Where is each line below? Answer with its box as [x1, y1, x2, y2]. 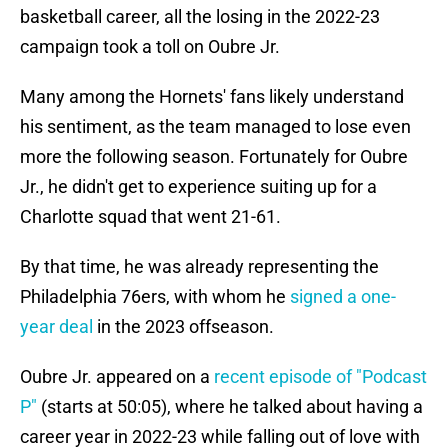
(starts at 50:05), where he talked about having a [37, 396, 423, 418]
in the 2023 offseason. [93, 316, 274, 338]
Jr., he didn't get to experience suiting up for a [20, 176, 377, 198]
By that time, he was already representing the [20, 256, 379, 278]
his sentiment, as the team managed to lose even [20, 116, 411, 138]
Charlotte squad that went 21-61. [20, 206, 281, 228]
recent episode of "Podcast [214, 366, 427, 388]
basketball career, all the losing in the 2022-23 [20, 6, 380, 28]
